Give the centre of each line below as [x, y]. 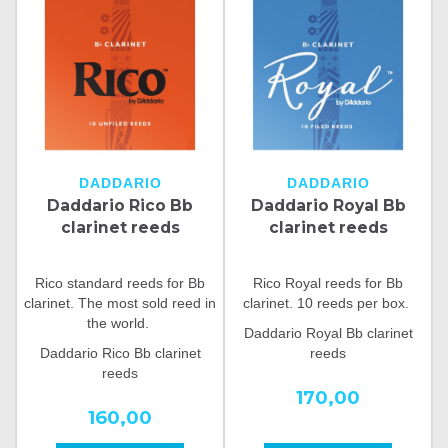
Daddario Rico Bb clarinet [120, 352]
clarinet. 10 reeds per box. [328, 302]
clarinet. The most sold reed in [120, 302]
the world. [120, 322]
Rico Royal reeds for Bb [328, 282]
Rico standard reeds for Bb [120, 282]
